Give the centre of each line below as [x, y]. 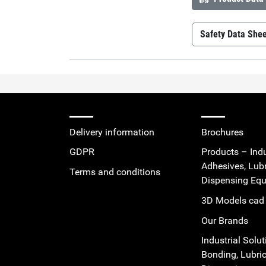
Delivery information [112, 132]
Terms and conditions [115, 172]
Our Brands [225, 220]
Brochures [222, 132]
